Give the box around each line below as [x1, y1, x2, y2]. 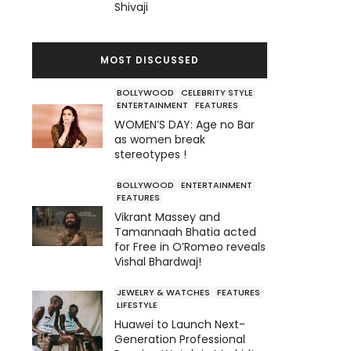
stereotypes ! [114, 146, 186, 162]
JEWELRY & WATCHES [117, 285, 210, 299]
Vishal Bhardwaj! [114, 253, 201, 270]
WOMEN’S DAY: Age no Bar [114, 116, 255, 132]
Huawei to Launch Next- [114, 316, 245, 332]
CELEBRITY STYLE [181, 85, 253, 99]
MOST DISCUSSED [100, 52, 199, 67]
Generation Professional [114, 331, 245, 347]
